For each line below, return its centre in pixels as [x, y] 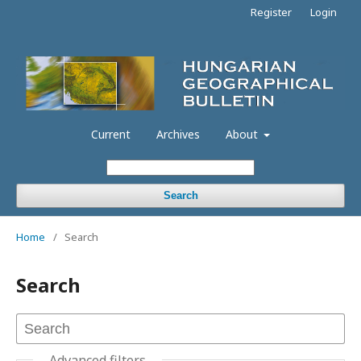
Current [110, 134]
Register [271, 12]
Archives [178, 134]
